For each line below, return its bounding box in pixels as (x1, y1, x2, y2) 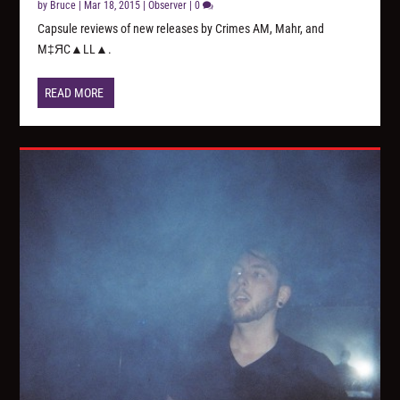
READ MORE (45, 86, 104, 101)
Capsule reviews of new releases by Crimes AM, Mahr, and (37, 21, 325, 37)
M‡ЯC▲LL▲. (37, 42, 112, 57)
